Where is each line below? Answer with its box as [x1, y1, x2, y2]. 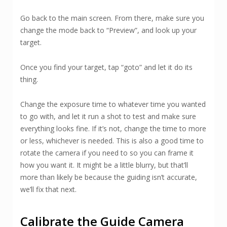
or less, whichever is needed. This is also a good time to [20, 136, 204, 146]
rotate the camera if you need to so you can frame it [20, 148, 194, 158]
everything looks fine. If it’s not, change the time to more [20, 124, 206, 134]
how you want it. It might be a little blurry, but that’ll [20, 160, 188, 170]
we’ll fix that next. [20, 184, 77, 195]
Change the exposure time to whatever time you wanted [20, 99, 206, 109]
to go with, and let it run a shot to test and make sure [20, 111, 196, 122]
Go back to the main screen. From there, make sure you [20, 13, 204, 23]
